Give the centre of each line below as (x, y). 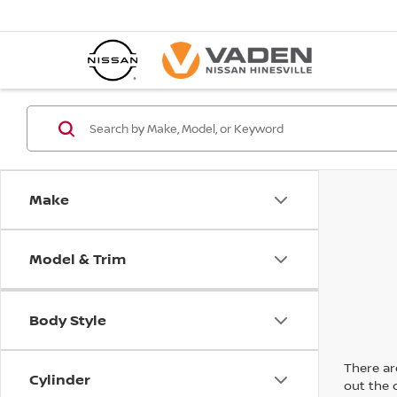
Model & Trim (78, 259)
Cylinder (60, 379)
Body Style (68, 320)
